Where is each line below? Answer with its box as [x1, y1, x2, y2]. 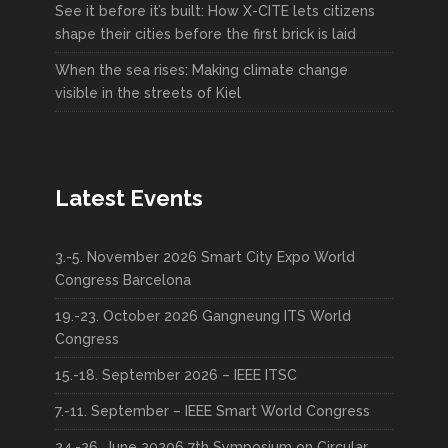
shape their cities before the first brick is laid [55, 25, 356, 42]
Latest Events [55, 184, 203, 211]
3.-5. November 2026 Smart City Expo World [55, 248, 355, 265]
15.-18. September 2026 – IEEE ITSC [55, 366, 297, 383]
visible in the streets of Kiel [55, 84, 241, 101]
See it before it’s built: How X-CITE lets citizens [55, 2, 375, 19]
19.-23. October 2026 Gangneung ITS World [55, 307, 351, 324]
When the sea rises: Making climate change [55, 61, 348, 78]
